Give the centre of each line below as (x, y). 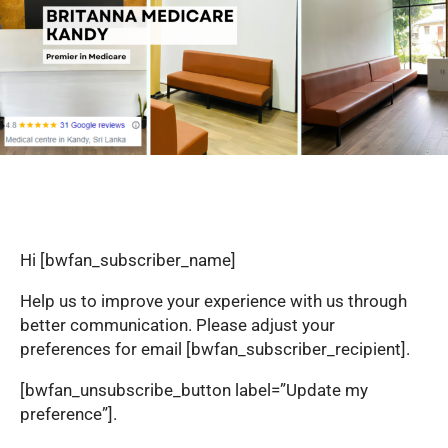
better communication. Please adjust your (177, 325)
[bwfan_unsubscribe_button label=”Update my (194, 390)
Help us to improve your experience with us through (213, 301)
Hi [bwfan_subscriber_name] (128, 260)
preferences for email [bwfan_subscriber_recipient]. (215, 349)
